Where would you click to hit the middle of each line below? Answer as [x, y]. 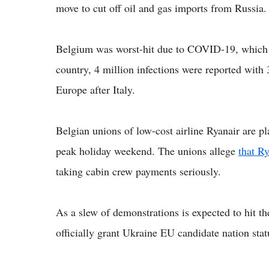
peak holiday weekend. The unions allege [147, 150]
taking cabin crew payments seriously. [138, 171]
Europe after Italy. [95, 89]
